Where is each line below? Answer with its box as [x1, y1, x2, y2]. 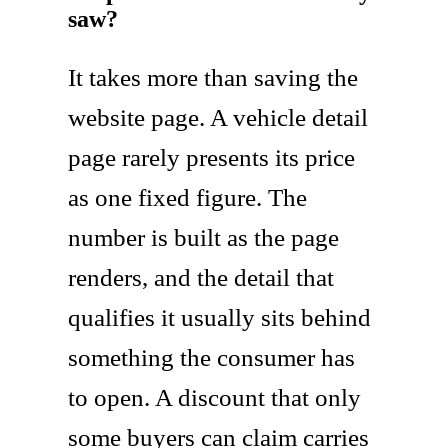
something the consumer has [68, 343, 355, 371]
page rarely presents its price [68, 143, 355, 171]
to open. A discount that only [68, 383, 361, 411]
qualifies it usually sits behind [68, 303, 371, 331]
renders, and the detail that [68, 263, 334, 291]
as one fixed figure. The [68, 183, 307, 211]
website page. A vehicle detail [68, 103, 368, 131]
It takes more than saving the [68, 63, 358, 91]
